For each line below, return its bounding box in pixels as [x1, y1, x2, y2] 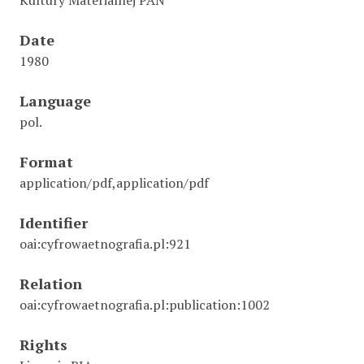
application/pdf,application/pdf [19, 174, 209, 193]
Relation [19, 274, 82, 294]
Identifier [19, 213, 88, 233]
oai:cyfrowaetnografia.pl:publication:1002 [19, 296, 270, 314]
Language [19, 91, 91, 111]
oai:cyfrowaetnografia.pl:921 [19, 235, 191, 253]
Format [19, 152, 73, 172]
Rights [19, 335, 67, 355]
